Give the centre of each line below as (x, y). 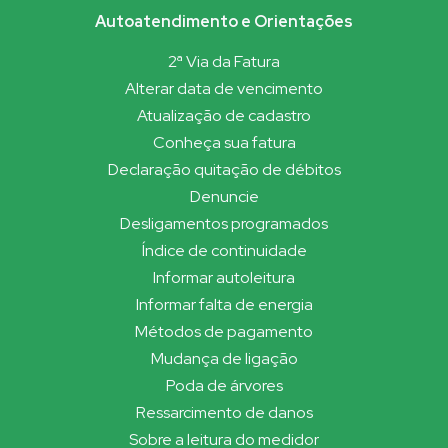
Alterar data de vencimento (224, 89)
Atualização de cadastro (224, 116)
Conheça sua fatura (224, 143)
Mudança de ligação (224, 359)
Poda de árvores (224, 386)
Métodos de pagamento (224, 332)
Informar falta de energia (224, 305)
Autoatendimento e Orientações (224, 22)
